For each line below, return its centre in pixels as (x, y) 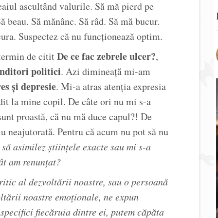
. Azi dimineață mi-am (106, 71)
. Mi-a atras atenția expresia (111, 86)
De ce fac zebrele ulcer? (106, 56)
